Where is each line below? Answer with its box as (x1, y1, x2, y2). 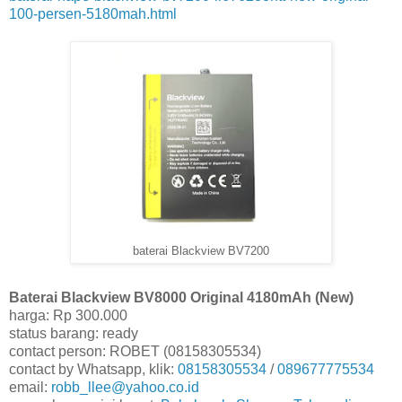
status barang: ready (9, 326, 138, 342)
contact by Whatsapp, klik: (9, 362, 178, 378)
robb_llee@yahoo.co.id (51, 380, 199, 396)
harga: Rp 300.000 (9, 308, 127, 324)
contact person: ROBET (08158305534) (9, 344, 261, 360)
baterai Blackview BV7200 (133, 245, 269, 258)
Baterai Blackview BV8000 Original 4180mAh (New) (9, 290, 354, 306)
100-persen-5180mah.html (9, 6, 177, 22)
